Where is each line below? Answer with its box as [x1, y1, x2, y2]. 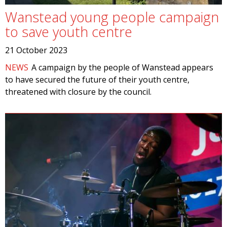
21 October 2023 [5, 45, 67, 56]
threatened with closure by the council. [5, 86, 154, 97]
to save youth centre [5, 22, 132, 41]
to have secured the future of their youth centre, [5, 74, 190, 85]
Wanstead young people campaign [5, 8, 219, 26]
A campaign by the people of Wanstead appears [31, 62, 214, 73]
